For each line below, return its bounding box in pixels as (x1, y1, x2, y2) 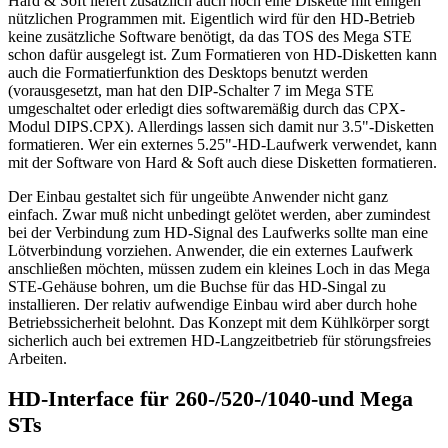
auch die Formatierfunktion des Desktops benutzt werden (8, 63, 368, 81)
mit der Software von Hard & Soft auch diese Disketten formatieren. (8, 153, 437, 171)
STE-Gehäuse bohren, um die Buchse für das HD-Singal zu (8, 277, 386, 295)
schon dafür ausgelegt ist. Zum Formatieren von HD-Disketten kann (8, 45, 437, 63)
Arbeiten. (8, 349, 67, 367)
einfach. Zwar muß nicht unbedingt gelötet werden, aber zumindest (8, 205, 430, 223)
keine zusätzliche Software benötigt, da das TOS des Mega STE (8, 27, 412, 45)
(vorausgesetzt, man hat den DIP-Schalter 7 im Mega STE (8, 81, 374, 99)
